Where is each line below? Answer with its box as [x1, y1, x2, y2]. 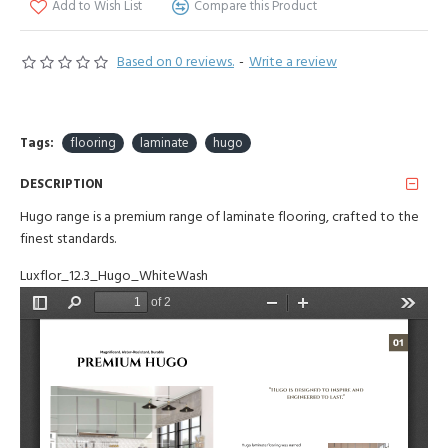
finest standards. [20, 229, 116, 249]
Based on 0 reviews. [117, 52, 234, 72]
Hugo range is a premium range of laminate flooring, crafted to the [20, 207, 419, 227]
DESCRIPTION [20, 174, 103, 193]
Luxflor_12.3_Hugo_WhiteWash [20, 266, 208, 286]
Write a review [249, 52, 337, 72]
